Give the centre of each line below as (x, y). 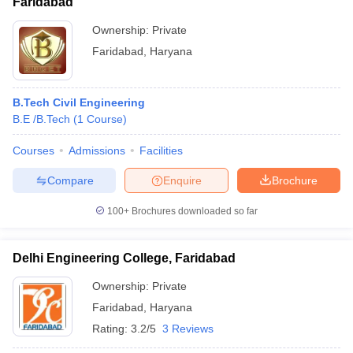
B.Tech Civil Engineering (79, 102)
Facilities (161, 150)
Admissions (97, 150)
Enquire (182, 180)
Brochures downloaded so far (193, 211)
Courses (33, 150)
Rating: (111, 329)
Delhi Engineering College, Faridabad (124, 258)
